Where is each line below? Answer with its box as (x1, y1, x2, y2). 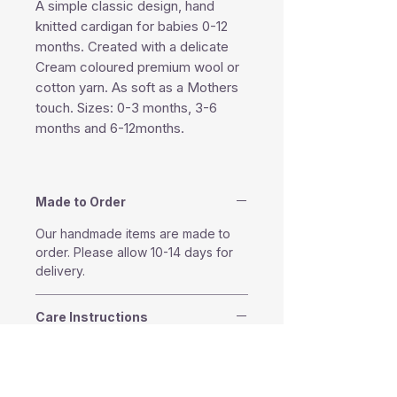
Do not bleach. (35, 378, 121, 394)
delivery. (35, 263, 85, 279)
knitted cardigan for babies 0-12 (35, 18, 228, 35)
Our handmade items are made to (35, 226, 230, 242)
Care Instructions (35, 309, 148, 325)
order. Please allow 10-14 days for (35, 245, 233, 261)
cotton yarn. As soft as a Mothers (35, 79, 238, 97)
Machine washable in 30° (35, 341, 182, 357)
